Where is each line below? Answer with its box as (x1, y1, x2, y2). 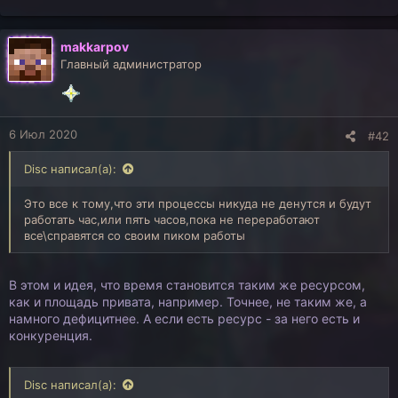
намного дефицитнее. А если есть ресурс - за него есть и (9, 311, 360, 326)
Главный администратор (60, 57, 202, 71)
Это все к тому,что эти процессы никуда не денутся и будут (24, 196, 371, 211)
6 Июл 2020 (9, 127, 77, 141)
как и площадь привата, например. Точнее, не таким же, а (9, 294, 367, 309)
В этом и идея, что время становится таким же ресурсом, (9, 277, 365, 292)
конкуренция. (9, 328, 92, 343)
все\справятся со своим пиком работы (24, 228, 245, 243)
